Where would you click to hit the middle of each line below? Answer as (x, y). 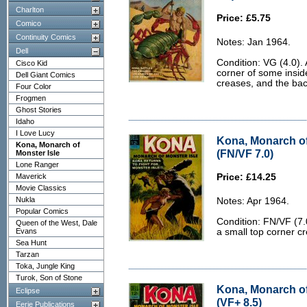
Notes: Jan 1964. (254, 42)
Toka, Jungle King (45, 266)
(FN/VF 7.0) (245, 153)
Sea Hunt (31, 243)
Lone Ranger (37, 164)
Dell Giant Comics (46, 75)
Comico (28, 23)
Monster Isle (38, 153)
